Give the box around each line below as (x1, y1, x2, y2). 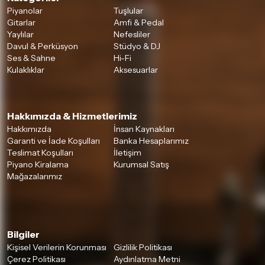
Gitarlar (7, 17, 35, 28)
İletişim (114, 147, 141, 159)
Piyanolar (7, 5, 43, 17)
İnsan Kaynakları (114, 124, 174, 135)
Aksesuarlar (114, 64, 158, 76)
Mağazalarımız (7, 171, 62, 182)
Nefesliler (114, 29, 150, 40)
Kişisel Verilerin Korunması (7, 242, 106, 253)
